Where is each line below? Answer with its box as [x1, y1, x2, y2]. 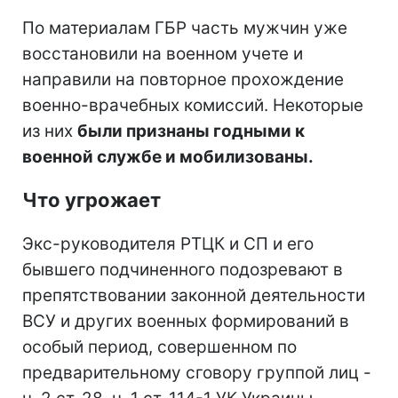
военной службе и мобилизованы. [22, 147, 314, 168]
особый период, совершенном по [22, 337, 297, 358]
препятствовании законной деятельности [22, 285, 365, 306]
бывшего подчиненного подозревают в [22, 259, 343, 281]
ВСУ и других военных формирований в [22, 311, 349, 332]
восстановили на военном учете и [22, 44, 303, 65]
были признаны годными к [77, 121, 305, 142]
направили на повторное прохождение [22, 69, 344, 91]
